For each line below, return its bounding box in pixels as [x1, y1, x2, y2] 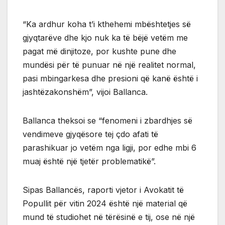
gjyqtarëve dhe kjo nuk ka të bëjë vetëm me [23, 32, 188, 43]
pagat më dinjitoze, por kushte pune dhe [23, 46, 176, 56]
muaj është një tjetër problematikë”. [23, 156, 156, 166]
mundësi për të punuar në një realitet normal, [23, 59, 196, 70]
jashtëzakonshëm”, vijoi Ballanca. [23, 86, 148, 97]
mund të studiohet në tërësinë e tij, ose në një [23, 211, 195, 222]
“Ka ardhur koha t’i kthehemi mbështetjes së [23, 19, 191, 29]
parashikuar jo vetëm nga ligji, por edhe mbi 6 [23, 142, 196, 153]
